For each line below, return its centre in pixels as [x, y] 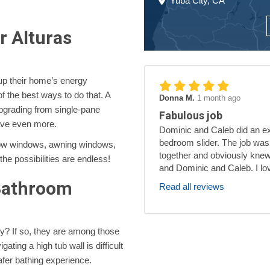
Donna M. [178, 98]
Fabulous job [191, 115]
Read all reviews [192, 187]
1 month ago [219, 98]
